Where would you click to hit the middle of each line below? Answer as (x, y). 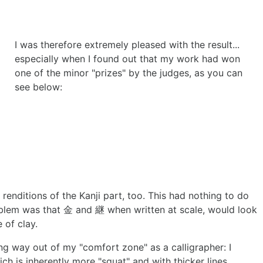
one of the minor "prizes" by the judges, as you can (129, 73)
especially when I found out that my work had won (127, 59)
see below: (38, 87)
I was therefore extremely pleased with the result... (127, 45)
